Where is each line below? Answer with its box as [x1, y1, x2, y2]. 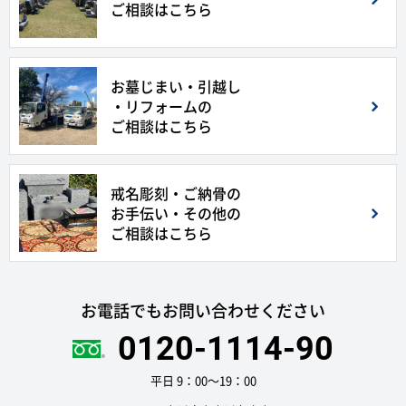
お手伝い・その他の [111, 202, 241, 225]
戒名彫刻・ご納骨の [111, 182, 241, 205]
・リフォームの [111, 95, 212, 118]
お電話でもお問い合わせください [81, 298, 325, 324]
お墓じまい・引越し [111, 75, 241, 98]
